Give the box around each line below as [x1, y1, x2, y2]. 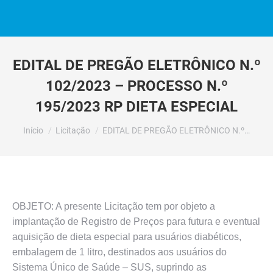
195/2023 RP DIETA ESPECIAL [35, 98, 238, 115]
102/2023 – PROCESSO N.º [45, 77, 228, 94]
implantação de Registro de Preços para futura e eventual [12, 216, 260, 227]
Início [23, 126, 43, 135]
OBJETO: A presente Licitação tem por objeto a [12, 201, 215, 211]
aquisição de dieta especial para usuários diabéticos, [12, 232, 241, 242]
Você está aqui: [23, 119, 90, 130]
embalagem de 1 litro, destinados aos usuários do [12, 247, 227, 257]
